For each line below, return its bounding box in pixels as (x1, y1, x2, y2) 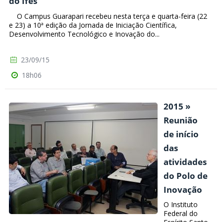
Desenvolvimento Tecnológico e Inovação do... (9, 29, 160, 39)
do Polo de (164, 169, 208, 181)
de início (164, 128, 199, 140)
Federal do (164, 209, 198, 219)
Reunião (164, 114, 198, 126)
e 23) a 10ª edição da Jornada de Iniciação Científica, (9, 20, 177, 30)
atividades (164, 156, 207, 167)
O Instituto (164, 200, 198, 210)
